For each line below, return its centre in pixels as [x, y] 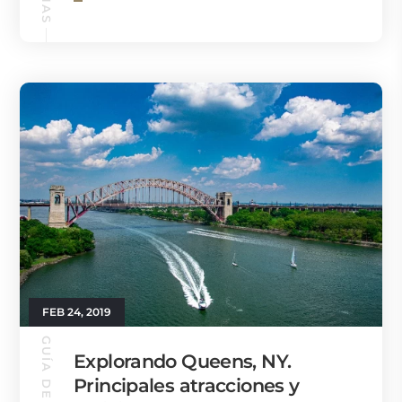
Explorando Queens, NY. [183, 362]
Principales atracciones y [187, 386]
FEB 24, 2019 [77, 312]
